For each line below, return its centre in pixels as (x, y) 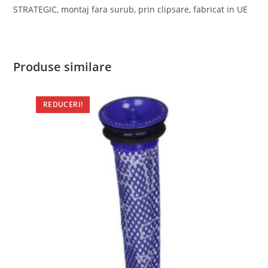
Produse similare (63, 67)
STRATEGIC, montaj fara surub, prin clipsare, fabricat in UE (131, 10)
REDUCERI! (63, 105)
